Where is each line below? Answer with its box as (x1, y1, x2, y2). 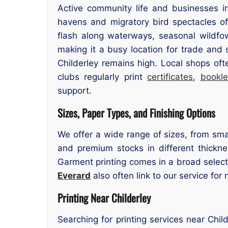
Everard (58, 170, 91, 181)
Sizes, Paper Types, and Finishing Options (58, 104, 215, 121)
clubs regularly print (58, 72, 148, 82)
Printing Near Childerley (58, 189, 151, 206)
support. (58, 85, 92, 96)
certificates (147, 72, 193, 82)
